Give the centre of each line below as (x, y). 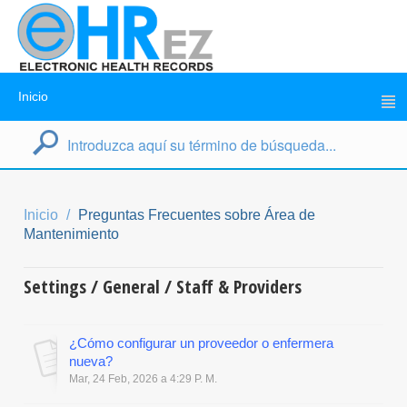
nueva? (91, 361)
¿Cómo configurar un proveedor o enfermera (201, 343)
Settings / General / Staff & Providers (163, 287)
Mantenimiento (71, 234)
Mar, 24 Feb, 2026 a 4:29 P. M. (143, 379)
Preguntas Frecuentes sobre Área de (197, 215)
